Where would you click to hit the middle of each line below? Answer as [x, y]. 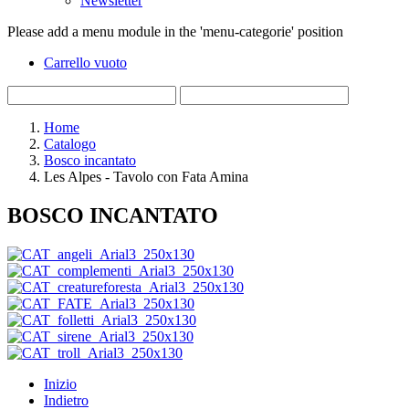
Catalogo [70, 144]
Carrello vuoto [85, 63]
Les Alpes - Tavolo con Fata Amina [146, 177]
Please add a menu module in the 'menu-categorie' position [175, 31]
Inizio [60, 383]
